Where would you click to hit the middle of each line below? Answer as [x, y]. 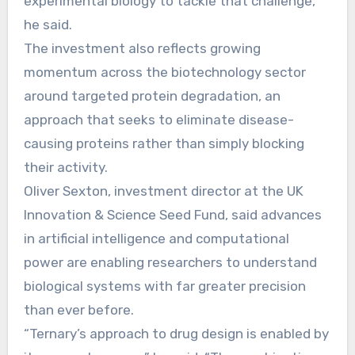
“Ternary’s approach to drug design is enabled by [176, 333]
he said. [48, 24]
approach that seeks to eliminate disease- [158, 119]
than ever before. [78, 309]
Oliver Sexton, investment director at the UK [163, 191]
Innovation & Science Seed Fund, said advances [172, 214]
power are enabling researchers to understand [170, 262]
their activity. [65, 167]
